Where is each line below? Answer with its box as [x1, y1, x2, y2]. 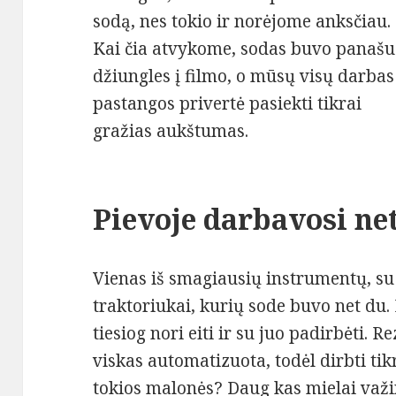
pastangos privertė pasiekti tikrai [93, 92, 362, 116]
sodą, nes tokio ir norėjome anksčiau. [93, 10, 392, 34]
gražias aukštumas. [93, 119, 249, 143]
